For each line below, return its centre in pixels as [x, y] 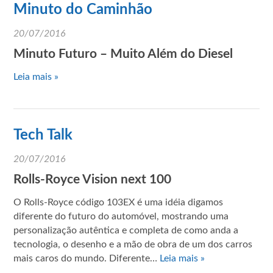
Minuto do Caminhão [83, 9]
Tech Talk [43, 135]
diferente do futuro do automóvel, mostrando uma [121, 216]
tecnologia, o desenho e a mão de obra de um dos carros [133, 244]
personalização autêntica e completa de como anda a [126, 230]
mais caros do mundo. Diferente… [87, 258]
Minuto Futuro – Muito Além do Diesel [123, 54]
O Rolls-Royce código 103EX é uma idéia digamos [119, 202]
